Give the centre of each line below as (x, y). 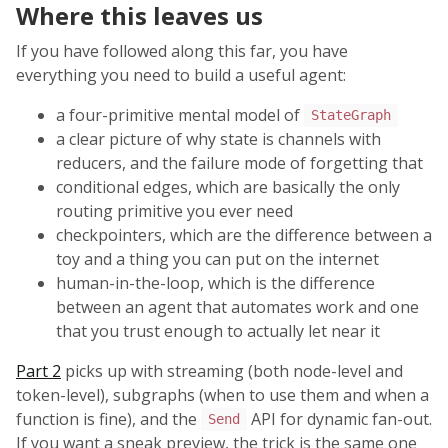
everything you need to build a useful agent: (181, 74)
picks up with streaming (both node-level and (232, 370)
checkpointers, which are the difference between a (244, 234)
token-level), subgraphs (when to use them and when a (222, 394)
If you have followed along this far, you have (182, 50)
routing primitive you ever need (174, 210)
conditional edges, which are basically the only (228, 186)
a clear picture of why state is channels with (218, 138)
